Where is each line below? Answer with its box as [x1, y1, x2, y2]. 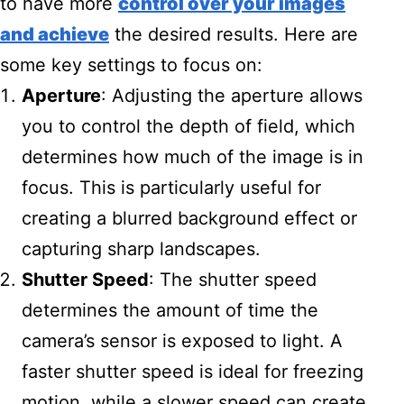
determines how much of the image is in [22, 146, 363, 169]
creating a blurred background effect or [22, 207, 357, 230]
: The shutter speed [149, 269, 317, 291]
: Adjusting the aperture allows [101, 85, 363, 107]
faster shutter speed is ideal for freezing [22, 361, 363, 383]
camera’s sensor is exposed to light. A [22, 330, 343, 353]
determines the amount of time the [22, 299, 318, 322]
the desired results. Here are [109, 23, 358, 46]
